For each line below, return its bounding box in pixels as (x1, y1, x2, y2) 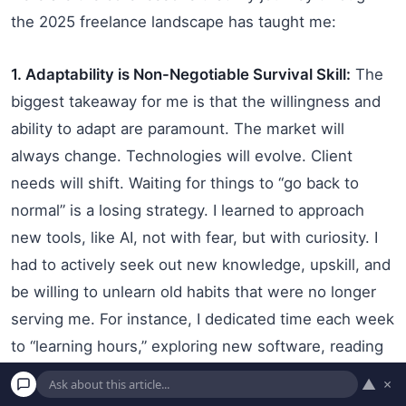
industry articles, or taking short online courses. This (11, 363, 390, 382)
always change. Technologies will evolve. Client (11, 146, 353, 165)
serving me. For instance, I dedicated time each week (11, 309, 394, 328)
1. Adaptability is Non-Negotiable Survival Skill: (11, 64, 351, 83)
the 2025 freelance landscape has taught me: (11, 12, 336, 31)
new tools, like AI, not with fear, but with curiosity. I (11, 227, 378, 246)
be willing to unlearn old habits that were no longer (11, 282, 376, 301)
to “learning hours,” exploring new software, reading (11, 336, 383, 355)
